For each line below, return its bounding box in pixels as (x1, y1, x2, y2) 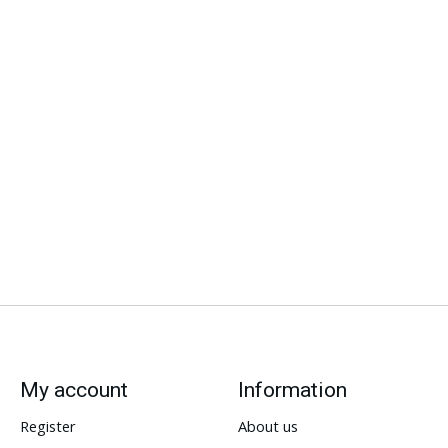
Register (19, 415, 76, 436)
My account (19, 377, 128, 403)
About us (237, 415, 298, 436)
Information (237, 377, 347, 403)
